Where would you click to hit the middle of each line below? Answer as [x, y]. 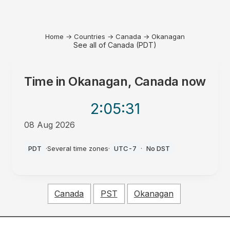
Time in [46, 81]
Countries [90, 36]
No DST [158, 148]
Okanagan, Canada [123, 81]
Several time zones [78, 148]
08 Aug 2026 [50, 125]
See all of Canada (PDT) [115, 45]
